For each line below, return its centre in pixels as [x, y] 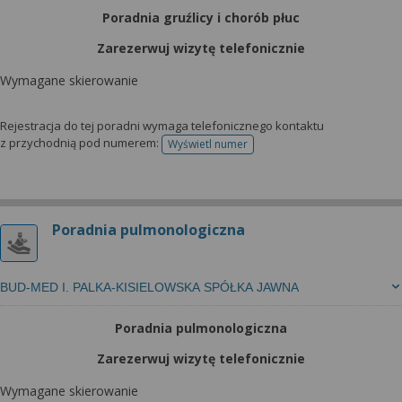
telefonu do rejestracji [262, 150]
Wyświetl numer [208, 144]
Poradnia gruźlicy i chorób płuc [201, 17]
